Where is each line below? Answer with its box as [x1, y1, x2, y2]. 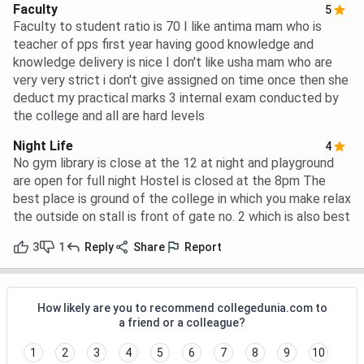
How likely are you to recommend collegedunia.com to [37, 301, 327, 315]
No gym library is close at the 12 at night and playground [13, 155, 334, 171]
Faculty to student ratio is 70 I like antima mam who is [13, 19, 322, 35]
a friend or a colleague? [119, 316, 245, 330]
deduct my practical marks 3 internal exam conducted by [13, 90, 339, 106]
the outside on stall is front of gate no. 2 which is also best [13, 209, 350, 225]
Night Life [13, 138, 73, 154]
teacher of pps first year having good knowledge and [13, 37, 314, 53]
